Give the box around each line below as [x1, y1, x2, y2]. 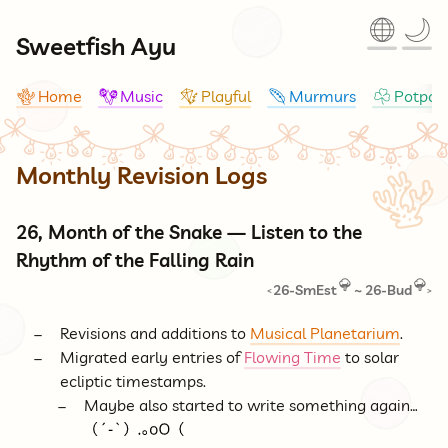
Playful [201, 85, 251, 106]
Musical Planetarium [250, 323, 400, 344]
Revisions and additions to [60, 323, 250, 344]
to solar [341, 347, 399, 368]
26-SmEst [273, 281, 338, 300]
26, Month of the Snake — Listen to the [16, 220, 362, 245]
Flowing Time [244, 347, 341, 368]
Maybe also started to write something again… [84, 395, 418, 416]
